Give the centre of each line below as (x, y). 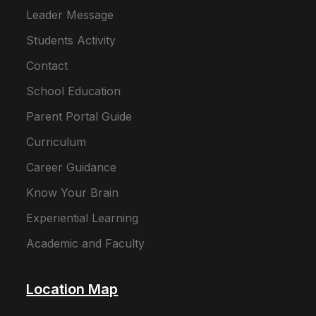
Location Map (72, 289)
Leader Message (70, 15)
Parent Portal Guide (79, 116)
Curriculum (56, 142)
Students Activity (71, 40)
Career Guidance (72, 167)
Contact (47, 66)
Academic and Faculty (86, 243)
